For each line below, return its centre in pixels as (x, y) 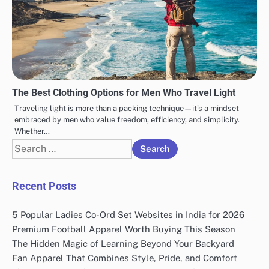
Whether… (32, 131)
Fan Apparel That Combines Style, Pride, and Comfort (125, 258)
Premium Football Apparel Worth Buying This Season (124, 229)
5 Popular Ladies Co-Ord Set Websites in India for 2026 (128, 215)
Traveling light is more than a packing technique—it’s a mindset (127, 109)
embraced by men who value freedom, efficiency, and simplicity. (127, 120)
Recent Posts (44, 186)
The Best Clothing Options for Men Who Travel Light (124, 93)
